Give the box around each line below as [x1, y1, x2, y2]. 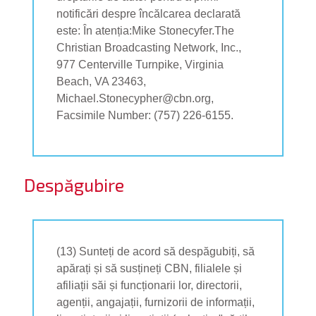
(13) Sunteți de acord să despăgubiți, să [56, 245, 255, 257]
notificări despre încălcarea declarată [56, 7, 241, 20]
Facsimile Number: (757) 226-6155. [56, 109, 233, 121]
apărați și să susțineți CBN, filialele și [56, 262, 242, 274]
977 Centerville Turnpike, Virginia [56, 58, 224, 71]
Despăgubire [24, 174, 125, 195]
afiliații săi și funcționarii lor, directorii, [56, 279, 242, 291]
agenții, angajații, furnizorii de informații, [56, 296, 255, 308]
